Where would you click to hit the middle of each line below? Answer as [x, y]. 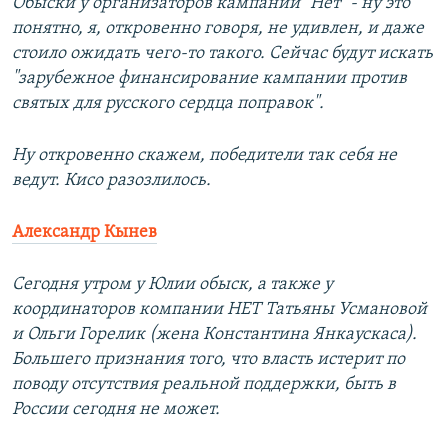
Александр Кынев [84, 233]
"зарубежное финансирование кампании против [209, 79]
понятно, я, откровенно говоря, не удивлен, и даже [218, 29]
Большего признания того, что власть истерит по [208, 360]
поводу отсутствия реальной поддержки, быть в [204, 385]
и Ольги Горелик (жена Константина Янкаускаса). [214, 335]
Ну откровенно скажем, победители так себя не [204, 156]
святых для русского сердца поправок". [168, 104]
